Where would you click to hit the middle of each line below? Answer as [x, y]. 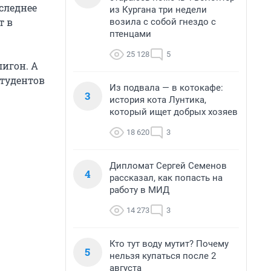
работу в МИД [139, 190]
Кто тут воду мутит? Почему [169, 244]
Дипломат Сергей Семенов [168, 166]
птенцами [130, 34]
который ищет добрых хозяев [174, 112]
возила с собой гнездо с [163, 22]
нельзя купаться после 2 [163, 256]
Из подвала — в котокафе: [166, 88]
